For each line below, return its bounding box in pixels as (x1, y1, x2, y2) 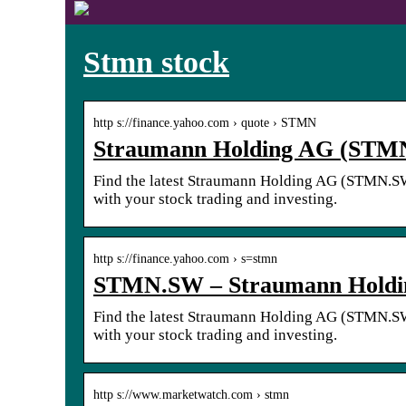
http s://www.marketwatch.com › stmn (93, 387, 289, 401)
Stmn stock (83, 44, 229, 79)
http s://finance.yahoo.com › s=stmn (93, 251, 277, 266)
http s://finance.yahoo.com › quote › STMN (93, 115, 316, 130)
